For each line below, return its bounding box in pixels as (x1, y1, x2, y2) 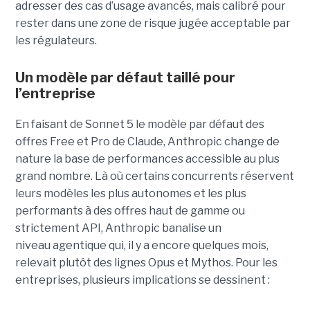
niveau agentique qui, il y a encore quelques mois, (15, 238, 268, 252)
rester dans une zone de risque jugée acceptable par (15, 16, 291, 30)
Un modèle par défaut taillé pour (15, 69, 235, 86)
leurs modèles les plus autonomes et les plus (15, 186, 246, 200)
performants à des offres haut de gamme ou (15, 203, 245, 217)
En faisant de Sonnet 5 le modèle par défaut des (15, 117, 264, 131)
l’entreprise (15, 84, 95, 102)
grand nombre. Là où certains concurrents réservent (15, 169, 294, 183)
